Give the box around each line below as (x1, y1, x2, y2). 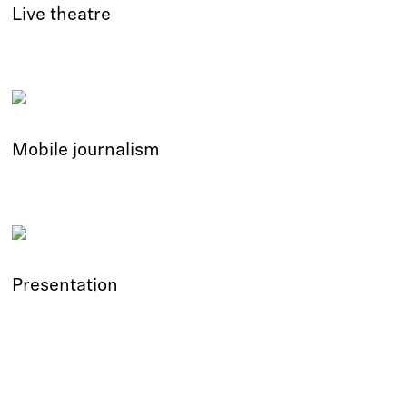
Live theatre (12, 6, 112, 25)
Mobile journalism (12, 142, 161, 160)
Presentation (12, 277, 119, 295)
